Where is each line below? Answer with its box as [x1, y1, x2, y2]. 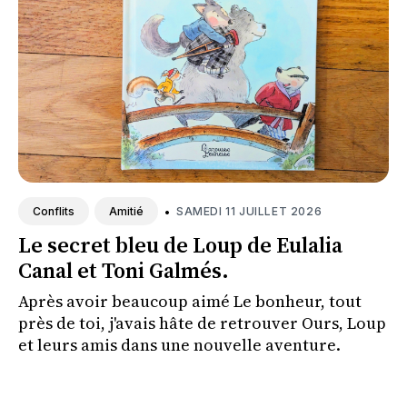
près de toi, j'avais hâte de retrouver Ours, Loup [18, 312, 386, 335]
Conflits [33, 204, 74, 219]
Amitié [109, 204, 144, 219]
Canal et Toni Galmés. [18, 255, 229, 286]
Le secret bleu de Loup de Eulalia [18, 230, 342, 261]
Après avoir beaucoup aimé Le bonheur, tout [18, 290, 362, 313]
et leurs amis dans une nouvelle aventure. [18, 333, 341, 357]
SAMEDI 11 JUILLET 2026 [176, 203, 323, 218]
